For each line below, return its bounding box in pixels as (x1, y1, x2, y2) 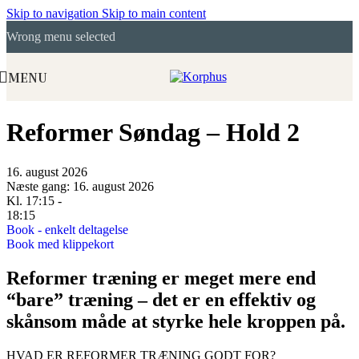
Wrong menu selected (6, 30, 115, 43)
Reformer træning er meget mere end (6, 267, 316, 288)
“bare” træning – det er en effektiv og (6, 288, 316, 310)
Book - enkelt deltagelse (6, 222, 128, 236)
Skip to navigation (6, 6, 102, 20)
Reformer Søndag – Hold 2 (6, 118, 300, 147)
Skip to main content (102, 6, 206, 20)
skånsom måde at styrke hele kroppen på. (6, 310, 345, 332)
